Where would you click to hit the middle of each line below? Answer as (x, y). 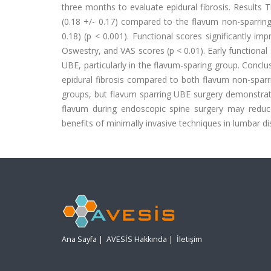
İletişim (189, 240)
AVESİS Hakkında (137, 240)
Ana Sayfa (79, 240)
